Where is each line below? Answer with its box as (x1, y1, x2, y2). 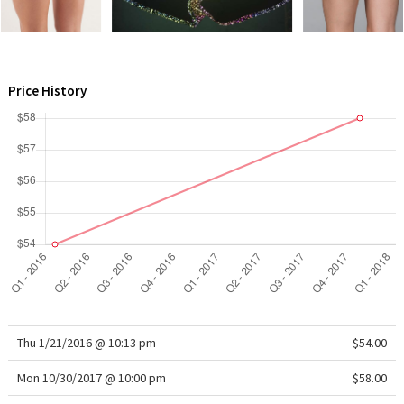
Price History (7, 82, 87, 99)
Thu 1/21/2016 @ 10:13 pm (16, 335, 156, 351)
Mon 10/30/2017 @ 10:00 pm (16, 370, 166, 386)
